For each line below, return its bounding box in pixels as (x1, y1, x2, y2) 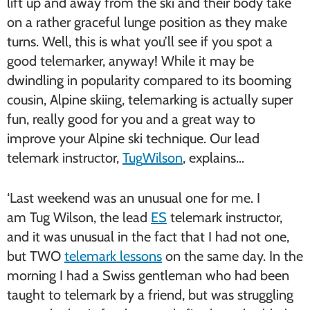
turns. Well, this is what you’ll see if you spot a (7, 33, 273, 50)
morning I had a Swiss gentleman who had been (7, 267, 289, 284)
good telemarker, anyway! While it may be (7, 53, 254, 69)
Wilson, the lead (50, 209, 151, 226)
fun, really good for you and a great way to (7, 111, 255, 127)
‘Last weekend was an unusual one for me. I (7, 190, 260, 206)
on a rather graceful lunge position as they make (7, 14, 287, 30)
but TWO (7, 248, 64, 264)
